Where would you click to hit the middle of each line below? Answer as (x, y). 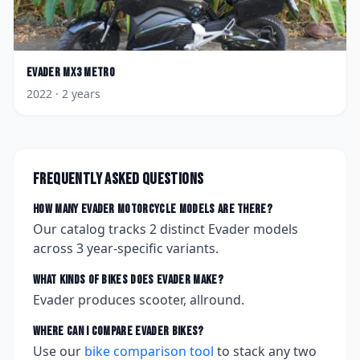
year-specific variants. (151, 248)
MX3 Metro (89, 73)
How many (57, 209)
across (55, 248)
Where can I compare (84, 331)
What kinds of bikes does (95, 280)
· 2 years (76, 94)
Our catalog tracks (91, 229)
